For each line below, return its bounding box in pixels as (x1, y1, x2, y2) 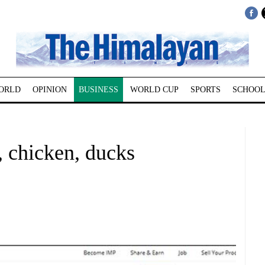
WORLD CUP (130, 85, 179, 94)
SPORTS (190, 85, 221, 94)
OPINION (32, 85, 67, 94)
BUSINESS (78, 85, 118, 94)
